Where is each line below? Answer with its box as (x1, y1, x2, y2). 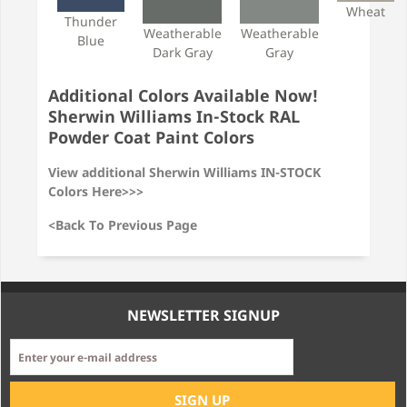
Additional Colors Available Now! (48, 84, 318, 106)
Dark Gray (152, 43, 213, 61)
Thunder (65, 12, 117, 30)
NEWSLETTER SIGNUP (127, 305, 280, 325)
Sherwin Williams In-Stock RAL (48, 105, 300, 127)
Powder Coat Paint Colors (48, 126, 254, 148)
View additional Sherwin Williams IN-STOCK (48, 164, 321, 181)
